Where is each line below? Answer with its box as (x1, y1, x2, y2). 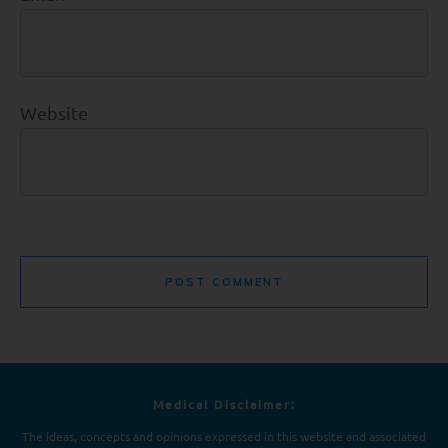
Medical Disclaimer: (152, 395, 296, 412)
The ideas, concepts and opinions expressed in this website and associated (22, 427, 426, 444)
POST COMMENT (164, 274, 284, 289)
